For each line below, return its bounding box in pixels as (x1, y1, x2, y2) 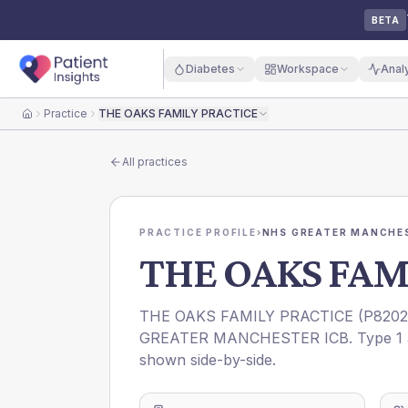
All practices (122, 155, 188, 168)
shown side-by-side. (139, 351, 276, 369)
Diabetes (185, 61, 235, 76)
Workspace (276, 61, 339, 76)
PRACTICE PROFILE (139, 227, 257, 238)
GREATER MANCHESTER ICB (139, 329, 349, 347)
